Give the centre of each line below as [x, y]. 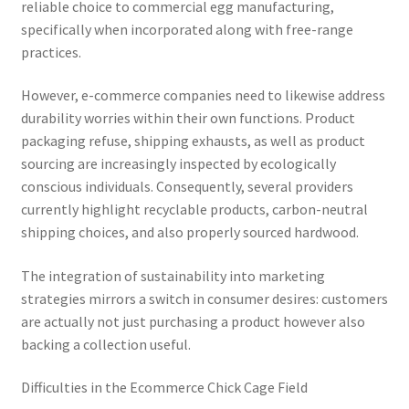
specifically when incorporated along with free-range [187, 29]
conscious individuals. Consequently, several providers [187, 187]
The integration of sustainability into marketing [173, 275]
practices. [51, 52]
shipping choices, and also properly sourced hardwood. [189, 232]
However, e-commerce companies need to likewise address [203, 95]
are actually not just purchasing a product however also [193, 321]
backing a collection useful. [105, 344]
